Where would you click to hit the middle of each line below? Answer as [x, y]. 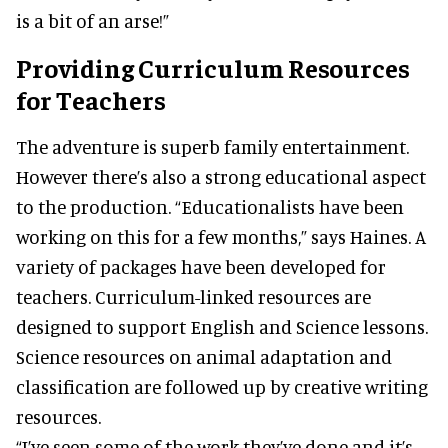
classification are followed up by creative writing [222, 387]
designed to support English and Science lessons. [222, 327]
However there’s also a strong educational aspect [221, 177]
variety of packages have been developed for [201, 267]
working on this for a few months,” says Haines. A [221, 237]
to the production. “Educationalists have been [210, 207]
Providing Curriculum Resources [213, 68]
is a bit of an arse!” [92, 21]
